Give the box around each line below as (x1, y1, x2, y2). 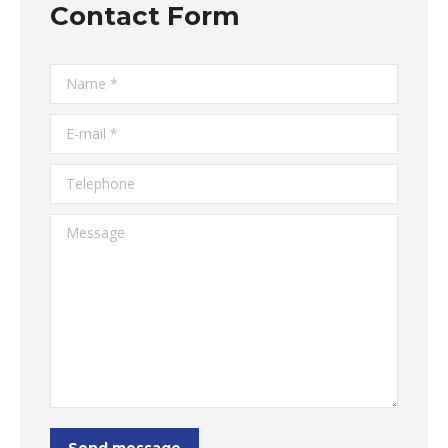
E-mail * (50, 117, 102, 136)
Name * (50, 67, 102, 86)
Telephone (50, 167, 119, 186)
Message (50, 217, 109, 236)
